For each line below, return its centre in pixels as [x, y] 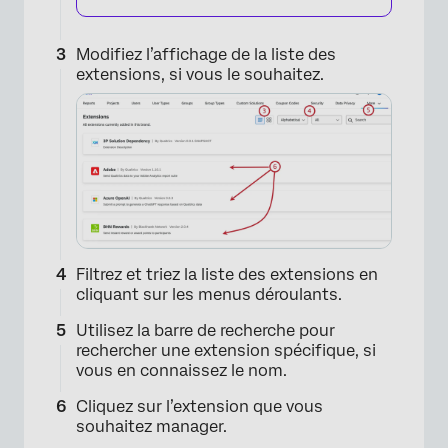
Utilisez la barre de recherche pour [205, 330]
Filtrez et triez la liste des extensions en [227, 274]
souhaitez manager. [151, 426]
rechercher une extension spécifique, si [226, 350]
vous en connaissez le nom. [181, 370]
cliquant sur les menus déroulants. [209, 294]
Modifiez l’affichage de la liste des [206, 54]
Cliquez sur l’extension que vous [199, 406]
